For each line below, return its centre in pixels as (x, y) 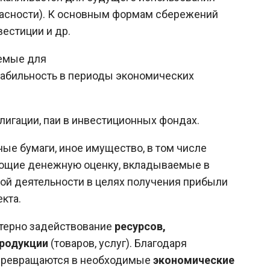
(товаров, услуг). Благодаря (119, 243)
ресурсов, (140, 226)
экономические (194, 260)
